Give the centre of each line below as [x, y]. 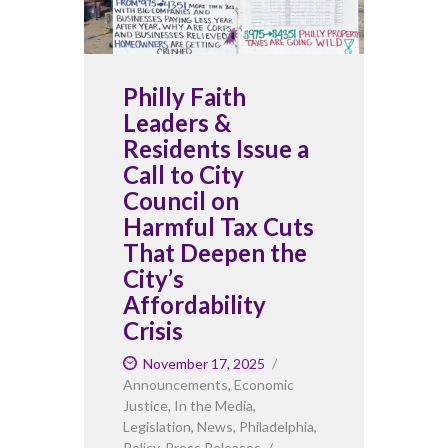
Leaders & [177, 122]
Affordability [194, 304]
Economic [264, 384]
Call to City [183, 174]
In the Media [213, 405]
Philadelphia [276, 426]
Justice [145, 405]
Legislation [157, 426]
